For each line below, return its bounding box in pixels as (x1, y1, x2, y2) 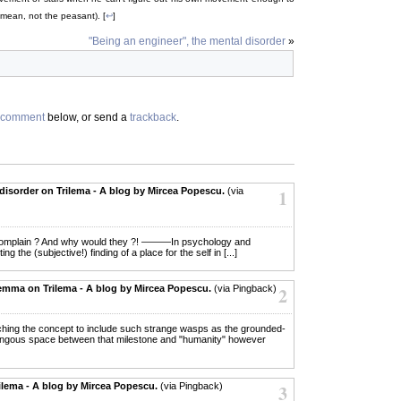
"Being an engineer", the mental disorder (89, 34, 286, 47)
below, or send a (45, 110, 130, 124)
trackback (130, 110, 176, 124)
